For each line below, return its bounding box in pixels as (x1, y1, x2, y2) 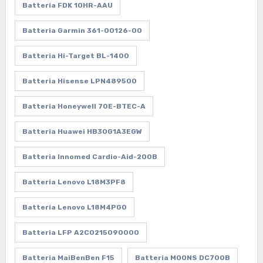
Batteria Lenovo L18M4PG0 (22, 203, 127, 211)
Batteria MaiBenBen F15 (22, 253, 114, 262)
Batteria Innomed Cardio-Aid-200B (22, 152, 157, 161)
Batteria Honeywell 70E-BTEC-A (22, 102, 146, 110)
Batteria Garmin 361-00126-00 (22, 26, 142, 35)
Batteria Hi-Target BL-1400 (22, 51, 129, 60)
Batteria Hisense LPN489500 (22, 76, 137, 85)
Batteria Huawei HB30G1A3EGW (22, 127, 142, 136)
